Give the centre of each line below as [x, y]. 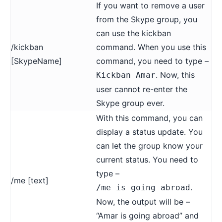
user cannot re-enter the [142, 89]
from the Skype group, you [147, 19]
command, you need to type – [152, 61]
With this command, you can [149, 118]
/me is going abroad [143, 187]
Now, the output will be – [143, 201]
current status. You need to [147, 159]
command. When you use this [151, 47]
